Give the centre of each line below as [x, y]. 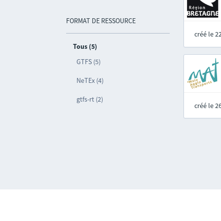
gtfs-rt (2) [90, 99]
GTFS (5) [89, 62]
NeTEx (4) [90, 80]
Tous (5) [85, 46]
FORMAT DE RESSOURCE [101, 21]
